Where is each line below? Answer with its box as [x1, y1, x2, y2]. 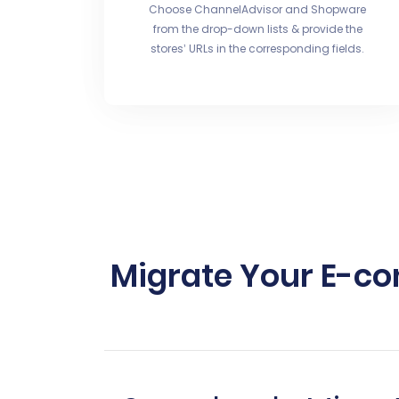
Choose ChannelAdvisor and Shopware [149, 2, 367, 17]
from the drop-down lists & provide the [152, 21, 362, 37]
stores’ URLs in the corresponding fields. [151, 41, 365, 56]
